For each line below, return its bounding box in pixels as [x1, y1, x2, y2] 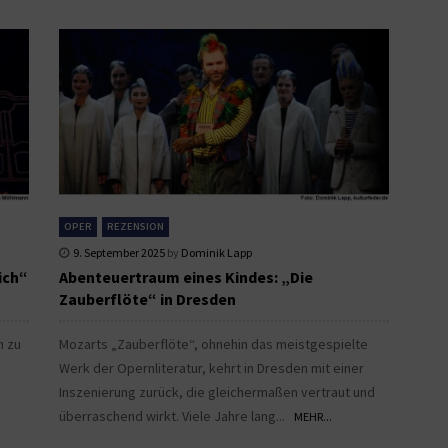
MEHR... [294, 408, 332, 424]
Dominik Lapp [181, 244, 252, 260]
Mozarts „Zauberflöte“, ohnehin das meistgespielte [59, 334, 368, 353]
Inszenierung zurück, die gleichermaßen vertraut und [59, 382, 375, 401]
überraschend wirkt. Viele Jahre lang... [59, 406, 294, 425]
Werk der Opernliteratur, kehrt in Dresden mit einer [59, 358, 364, 377]
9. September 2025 [73, 244, 165, 260]
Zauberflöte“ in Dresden [59, 288, 236, 309]
